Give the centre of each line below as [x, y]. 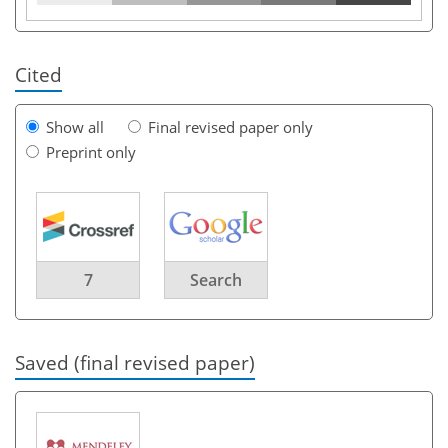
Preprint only [91, 151]
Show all [75, 126]
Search [216, 279]
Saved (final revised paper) [135, 362]
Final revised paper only [230, 126]
